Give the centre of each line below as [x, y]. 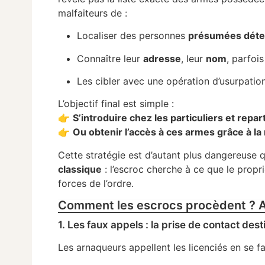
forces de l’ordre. [96, 183]
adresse [162, 58]
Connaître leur [110, 58]
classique [80, 169]
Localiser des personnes [133, 36]
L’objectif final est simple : [116, 104]
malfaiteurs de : [93, 13]
